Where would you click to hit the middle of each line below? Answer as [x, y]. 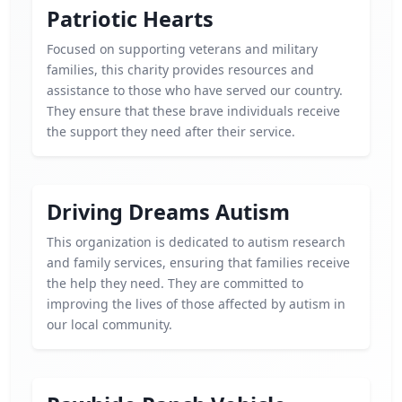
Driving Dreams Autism [168, 212]
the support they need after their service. [171, 131]
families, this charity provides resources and [180, 70]
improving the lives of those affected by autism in [196, 304]
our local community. [109, 324]
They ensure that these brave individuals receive [193, 111]
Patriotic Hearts [130, 19]
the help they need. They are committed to [175, 283]
